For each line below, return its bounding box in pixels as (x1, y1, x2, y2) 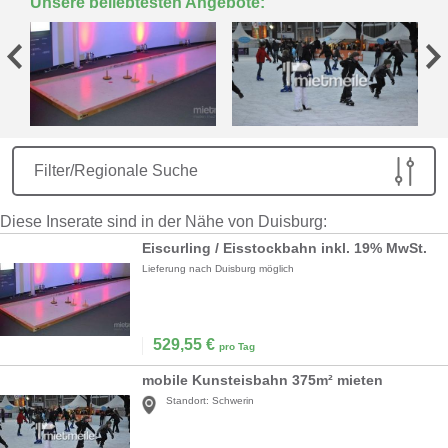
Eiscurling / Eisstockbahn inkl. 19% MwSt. (142, 240, 427, 257)
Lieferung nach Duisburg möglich (142, 263, 294, 275)
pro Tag (219, 341, 255, 353)
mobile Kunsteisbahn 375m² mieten (142, 372, 383, 389)
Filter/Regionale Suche (34, 162, 198, 180)
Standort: (166, 395, 209, 407)
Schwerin (212, 395, 254, 407)
